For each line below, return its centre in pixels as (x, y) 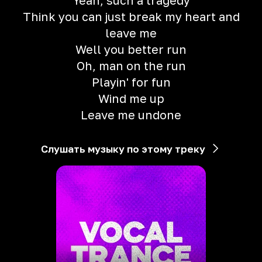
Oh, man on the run (131, 65)
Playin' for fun (131, 82)
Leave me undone (131, 115)
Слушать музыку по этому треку (123, 149)
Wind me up (131, 98)
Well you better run (131, 49)
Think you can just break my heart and (131, 16)
